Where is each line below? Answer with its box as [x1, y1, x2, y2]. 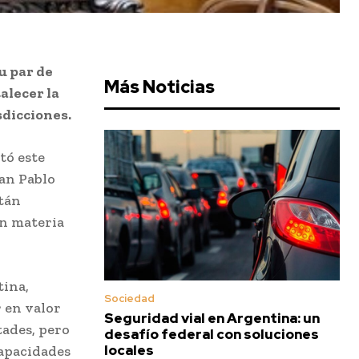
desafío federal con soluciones [104, 325, 319, 344]
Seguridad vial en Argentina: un [104, 309, 320, 328]
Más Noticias [104, 75, 215, 99]
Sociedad [104, 292, 155, 306]
